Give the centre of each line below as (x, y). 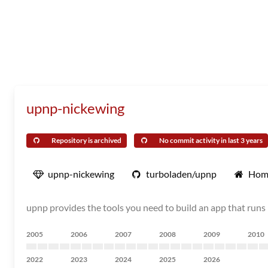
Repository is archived (86, 140)
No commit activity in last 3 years (211, 140)
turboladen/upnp (181, 174)
